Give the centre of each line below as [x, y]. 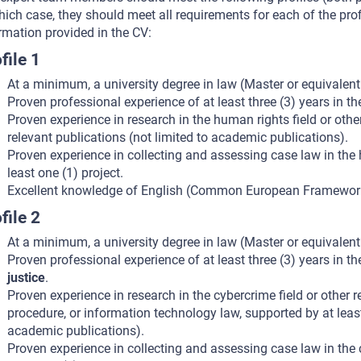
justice [26, 278]
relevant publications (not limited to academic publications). [177, 138]
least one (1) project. [65, 173]
